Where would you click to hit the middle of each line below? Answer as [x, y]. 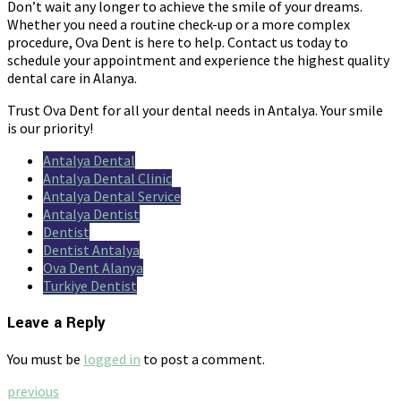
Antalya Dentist [91, 213]
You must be [45, 359]
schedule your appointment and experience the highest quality [198, 60]
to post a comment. [203, 359]
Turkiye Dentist [90, 285]
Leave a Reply [56, 322]
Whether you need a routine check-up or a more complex [179, 24]
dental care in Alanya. [72, 77]
